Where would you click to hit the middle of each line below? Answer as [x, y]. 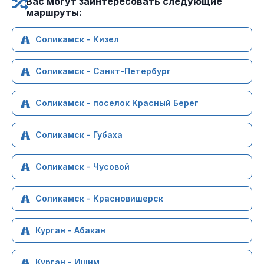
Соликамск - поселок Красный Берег [117, 103]
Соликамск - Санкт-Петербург [103, 71]
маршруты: [54, 12]
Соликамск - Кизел [77, 39]
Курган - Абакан [70, 230]
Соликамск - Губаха [79, 135]
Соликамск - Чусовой [82, 166]
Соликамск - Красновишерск [99, 198]
